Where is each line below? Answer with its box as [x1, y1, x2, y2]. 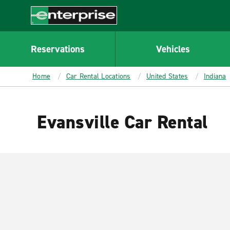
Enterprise [31, 24, 68, 35]
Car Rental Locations [66, 71, 131, 81]
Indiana [203, 71, 226, 81]
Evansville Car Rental [37, 110, 208, 135]
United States [146, 71, 188, 81]
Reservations [30, 42, 85, 55]
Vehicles [156, 42, 190, 55]
